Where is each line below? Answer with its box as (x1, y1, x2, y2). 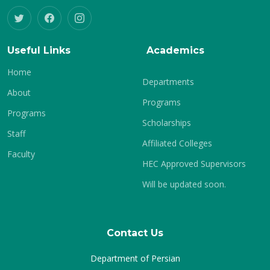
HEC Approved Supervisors (142, 158, 246, 169)
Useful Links (7, 45, 71, 56)
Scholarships (142, 117, 191, 128)
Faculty (7, 148, 35, 160)
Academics (146, 45, 204, 56)
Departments (142, 76, 194, 87)
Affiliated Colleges (142, 137, 212, 149)
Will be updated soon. (142, 178, 226, 190)
